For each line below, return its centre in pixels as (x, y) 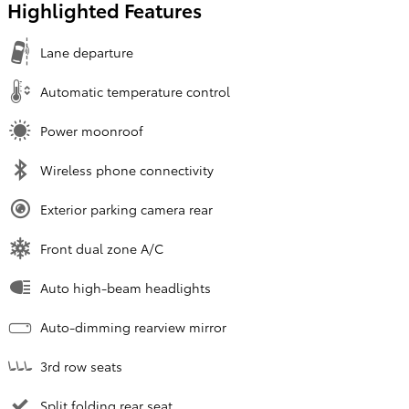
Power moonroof (92, 131)
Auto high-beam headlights (126, 288)
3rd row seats (81, 367)
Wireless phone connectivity (127, 170)
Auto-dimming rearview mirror (133, 327)
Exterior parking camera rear (126, 210)
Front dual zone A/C (102, 249)
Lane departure (87, 52)
